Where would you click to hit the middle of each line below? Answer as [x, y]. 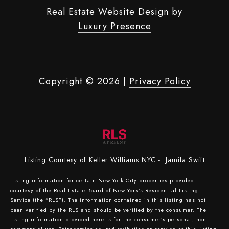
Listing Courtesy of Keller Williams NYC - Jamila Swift [114, 159]
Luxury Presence [114, 26]
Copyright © [66, 81]
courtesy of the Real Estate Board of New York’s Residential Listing [104, 190]
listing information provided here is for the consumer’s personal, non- [109, 219]
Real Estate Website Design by [114, 12]
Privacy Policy [160, 81]
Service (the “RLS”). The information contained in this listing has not [108, 200]
